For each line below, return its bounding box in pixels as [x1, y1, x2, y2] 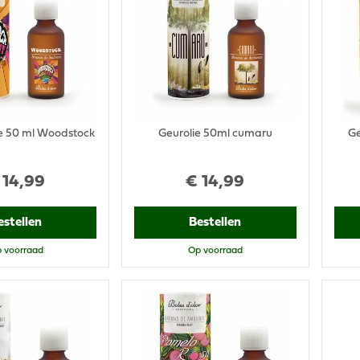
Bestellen [189, 217, 242, 229]
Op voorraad [187, 247, 243, 256]
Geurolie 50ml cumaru [157, 129, 272, 140]
